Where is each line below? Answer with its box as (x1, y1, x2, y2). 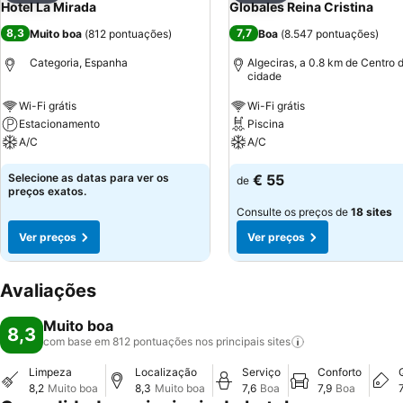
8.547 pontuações (284, 26, 375, 40)
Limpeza (29, 365, 72, 379)
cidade (247, 69, 282, 83)
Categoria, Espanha (30, 56, 128, 69)
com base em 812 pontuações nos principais (43, 335, 264, 348)
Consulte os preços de (237, 205, 351, 219)
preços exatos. (8, 184, 86, 198)
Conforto (318, 365, 362, 379)
